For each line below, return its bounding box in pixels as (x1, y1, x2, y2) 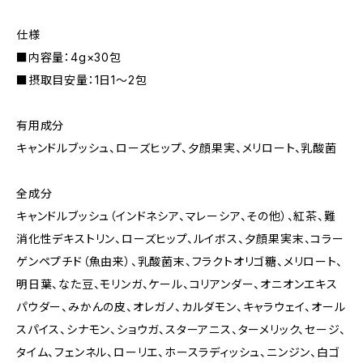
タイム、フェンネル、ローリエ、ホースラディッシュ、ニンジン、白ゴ (16, 345, 340, 359)
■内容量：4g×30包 (16, 50, 122, 64)
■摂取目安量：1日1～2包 (16, 73, 147, 87)
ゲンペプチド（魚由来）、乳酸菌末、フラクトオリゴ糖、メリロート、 (16, 254, 343, 268)
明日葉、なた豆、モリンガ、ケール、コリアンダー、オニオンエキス (16, 277, 338, 291)
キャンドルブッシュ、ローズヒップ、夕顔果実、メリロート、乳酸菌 (16, 141, 337, 155)
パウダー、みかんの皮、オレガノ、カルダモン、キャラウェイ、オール (16, 300, 346, 314)
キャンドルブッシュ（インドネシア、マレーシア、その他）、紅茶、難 (16, 209, 336, 223)
